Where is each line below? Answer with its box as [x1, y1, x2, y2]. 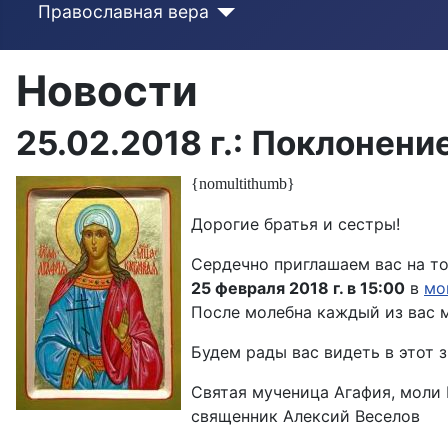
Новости [16, 65, 198, 117]
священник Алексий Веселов [191, 406, 420, 427]
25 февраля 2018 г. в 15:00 [191, 278, 405, 299]
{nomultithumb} [191, 175, 295, 193]
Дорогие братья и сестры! [191, 214, 400, 235]
